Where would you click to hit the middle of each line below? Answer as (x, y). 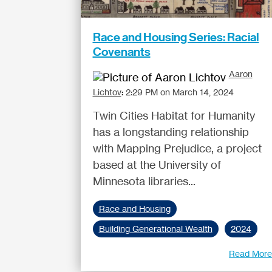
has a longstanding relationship (171, 132)
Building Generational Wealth (155, 229)
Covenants (121, 52)
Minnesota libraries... (144, 181)
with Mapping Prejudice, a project (177, 148)
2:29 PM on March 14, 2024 (179, 92)
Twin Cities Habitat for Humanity (174, 115)
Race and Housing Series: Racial (176, 37)
